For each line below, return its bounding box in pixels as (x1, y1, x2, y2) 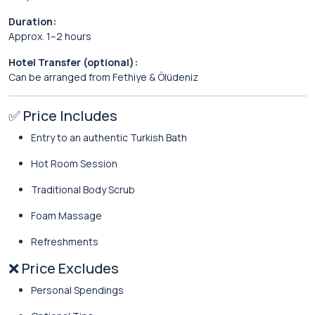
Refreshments (31, 235, 98, 248)
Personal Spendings (31, 283, 124, 297)
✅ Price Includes (8, 106, 117, 125)
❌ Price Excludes (8, 259, 119, 278)
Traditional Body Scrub (31, 183, 135, 196)
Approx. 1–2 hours (8, 30, 91, 43)
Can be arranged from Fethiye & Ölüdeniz (8, 70, 198, 84)
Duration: (8, 15, 56, 28)
